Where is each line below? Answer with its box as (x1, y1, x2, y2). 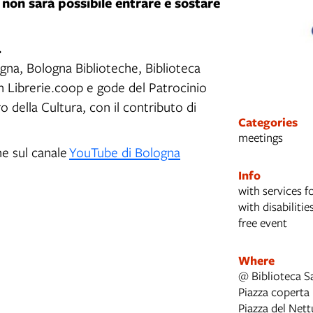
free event (238, 214, 287, 231)
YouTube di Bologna (69, 143, 180, 161)
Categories (238, 113, 298, 130)
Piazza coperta (238, 283, 310, 300)
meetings (238, 129, 283, 145)
